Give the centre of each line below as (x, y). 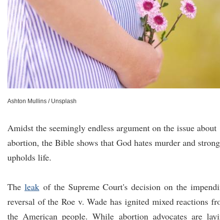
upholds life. (29, 157)
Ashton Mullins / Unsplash (42, 101)
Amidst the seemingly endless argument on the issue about (112, 128)
